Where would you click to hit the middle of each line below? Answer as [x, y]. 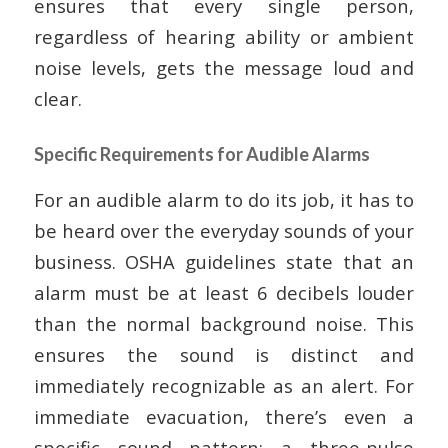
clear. [57, 98]
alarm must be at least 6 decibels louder [224, 292]
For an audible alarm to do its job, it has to [224, 199]
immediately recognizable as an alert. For [224, 385]
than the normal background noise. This [224, 323]
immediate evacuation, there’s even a [224, 416]
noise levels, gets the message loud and [224, 67]
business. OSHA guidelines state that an [224, 261]
